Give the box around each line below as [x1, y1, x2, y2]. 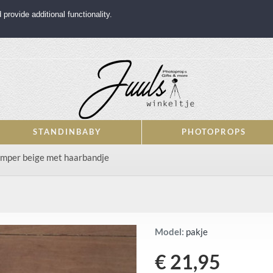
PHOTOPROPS [182, 127, 246, 136]
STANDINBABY [33, 127, 102, 136]
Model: [155, 226, 184, 237]
